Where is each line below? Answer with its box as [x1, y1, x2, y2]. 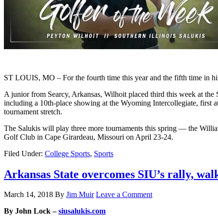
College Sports [45, 149, 90, 158]
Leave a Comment [96, 190, 152, 199]
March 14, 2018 [4, 190, 53, 199]
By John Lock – [4, 207, 58, 216]
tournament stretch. [4, 107, 62, 116]
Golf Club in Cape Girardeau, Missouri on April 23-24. [4, 132, 173, 141]
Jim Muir [66, 190, 94, 199]
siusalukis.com [58, 207, 106, 216]
